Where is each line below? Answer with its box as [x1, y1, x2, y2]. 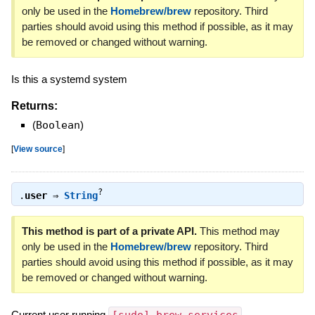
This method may [196, 225, 280, 238]
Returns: [11, 99, 58, 112]
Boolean [35, 118, 80, 131]
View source [13, 143, 63, 153]
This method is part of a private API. [21, 225, 197, 238]
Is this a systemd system [11, 72, 127, 85]
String [63, 189, 98, 201]
